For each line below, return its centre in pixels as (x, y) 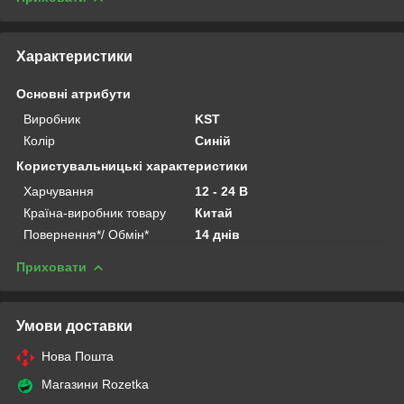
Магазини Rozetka (95, 384)
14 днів (218, 234)
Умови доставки (74, 326)
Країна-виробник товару (95, 212)
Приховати (51, 266)
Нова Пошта (78, 356)
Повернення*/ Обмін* (86, 234)
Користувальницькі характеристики (132, 165)
